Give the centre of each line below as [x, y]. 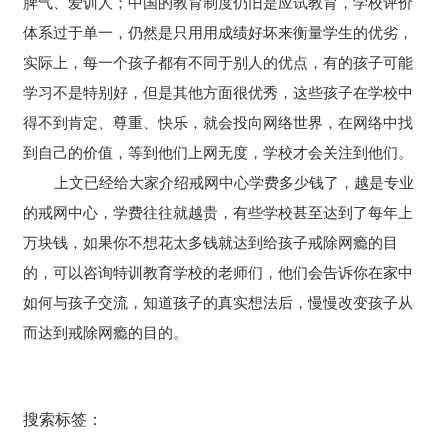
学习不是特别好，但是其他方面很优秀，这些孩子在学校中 [218, 92]
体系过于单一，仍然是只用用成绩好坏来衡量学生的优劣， [218, 32]
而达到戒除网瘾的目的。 [106, 332]
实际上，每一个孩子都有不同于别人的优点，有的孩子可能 [218, 62]
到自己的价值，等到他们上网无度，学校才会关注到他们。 [218, 152]
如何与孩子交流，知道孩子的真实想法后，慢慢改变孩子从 [218, 302]
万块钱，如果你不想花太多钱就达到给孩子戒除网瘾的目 [211, 242]
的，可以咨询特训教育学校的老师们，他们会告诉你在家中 [218, 272]
